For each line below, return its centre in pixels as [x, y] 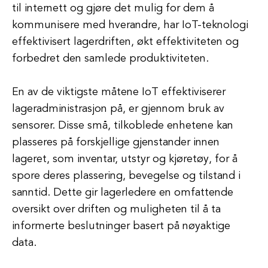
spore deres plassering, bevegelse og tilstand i [126, 176]
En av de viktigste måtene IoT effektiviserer [119, 92]
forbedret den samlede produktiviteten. [110, 59]
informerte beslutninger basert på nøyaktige [121, 226]
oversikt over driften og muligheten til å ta [116, 209]
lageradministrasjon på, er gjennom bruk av [118, 109]
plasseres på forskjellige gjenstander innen [116, 142]
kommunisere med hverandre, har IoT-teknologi [130, 25]
